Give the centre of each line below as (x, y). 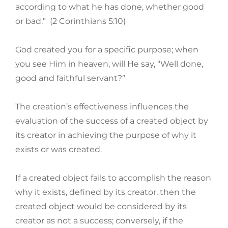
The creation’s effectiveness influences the (102, 107)
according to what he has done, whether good (110, 7)
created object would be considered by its (101, 207)
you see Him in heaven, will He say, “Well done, (109, 64)
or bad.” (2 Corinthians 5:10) (70, 21)
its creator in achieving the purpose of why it (106, 135)
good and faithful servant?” (70, 78)
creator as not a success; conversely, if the (99, 221)
